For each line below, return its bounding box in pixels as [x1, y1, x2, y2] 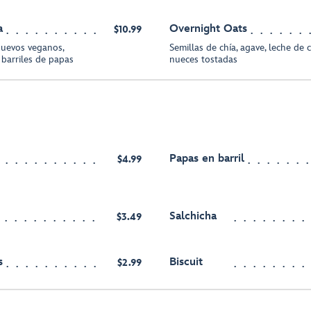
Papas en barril [169, 152, 244, 165]
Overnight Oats [169, 22, 247, 35]
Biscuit [169, 255, 203, 269]
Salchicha [169, 210, 217, 223]
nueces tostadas [169, 53, 237, 65]
